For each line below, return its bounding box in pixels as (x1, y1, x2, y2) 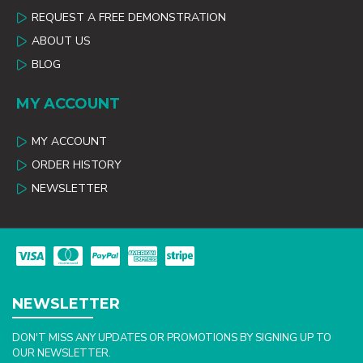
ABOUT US (32, 33, 91, 49)
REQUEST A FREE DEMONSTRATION (32, 10, 226, 26)
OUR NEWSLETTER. (12, 346, 111, 361)
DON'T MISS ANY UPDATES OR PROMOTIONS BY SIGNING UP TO (12, 331, 331, 346)
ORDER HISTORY (32, 157, 122, 173)
